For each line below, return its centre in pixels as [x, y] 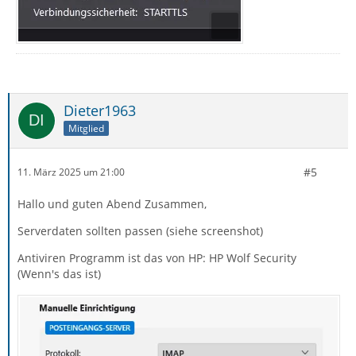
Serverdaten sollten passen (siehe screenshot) [140, 230]
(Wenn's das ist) [59, 273]
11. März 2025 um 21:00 [71, 172]
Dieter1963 [100, 110]
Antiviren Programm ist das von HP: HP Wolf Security [157, 257]
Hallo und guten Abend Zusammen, [112, 203]
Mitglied [86, 129]
